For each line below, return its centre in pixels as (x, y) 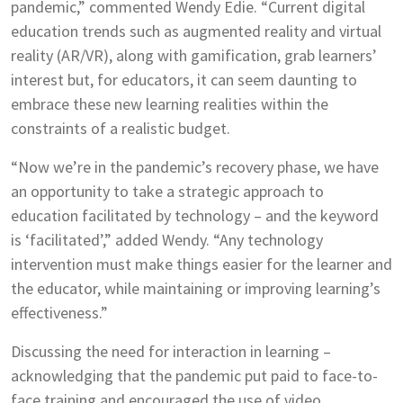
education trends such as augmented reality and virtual (196, 31)
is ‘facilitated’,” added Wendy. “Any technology (167, 240)
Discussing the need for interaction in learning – (171, 351)
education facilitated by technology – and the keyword (195, 215)
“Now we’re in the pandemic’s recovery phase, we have (195, 167)
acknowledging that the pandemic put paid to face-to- (194, 376)
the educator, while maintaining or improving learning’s (196, 288)
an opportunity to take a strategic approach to (167, 191)
